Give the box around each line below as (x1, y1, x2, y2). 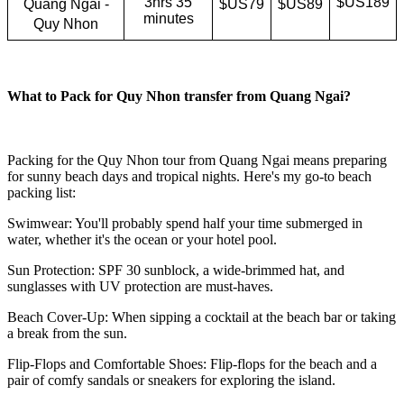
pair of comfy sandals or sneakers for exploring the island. (7, 372, 335, 388)
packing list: (7, 184, 76, 200)
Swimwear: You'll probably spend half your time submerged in (7, 215, 363, 231)
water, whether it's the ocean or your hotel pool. (7, 231, 277, 247)
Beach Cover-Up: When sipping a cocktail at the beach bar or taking (7, 308, 396, 325)
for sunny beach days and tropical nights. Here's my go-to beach (7, 168, 372, 184)
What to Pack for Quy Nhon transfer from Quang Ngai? (7, 88, 351, 105)
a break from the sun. (7, 325, 127, 341)
